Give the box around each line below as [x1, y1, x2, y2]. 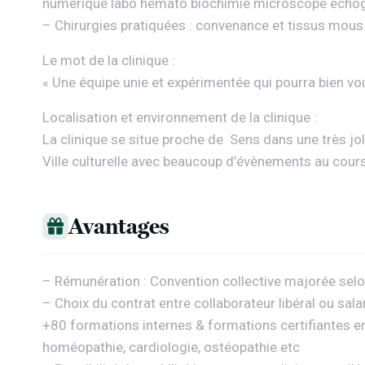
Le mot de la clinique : [42, 52, 175, 68]
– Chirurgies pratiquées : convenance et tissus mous [42, 17, 363, 33]
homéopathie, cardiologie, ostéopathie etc [42, 339, 300, 355]
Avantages [68, 213, 169, 240]
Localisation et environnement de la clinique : [42, 109, 317, 125]
